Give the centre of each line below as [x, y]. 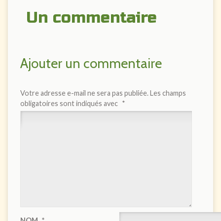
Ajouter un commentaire [91, 64]
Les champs [168, 93]
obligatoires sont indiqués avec [70, 104]
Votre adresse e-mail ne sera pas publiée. [84, 93]
